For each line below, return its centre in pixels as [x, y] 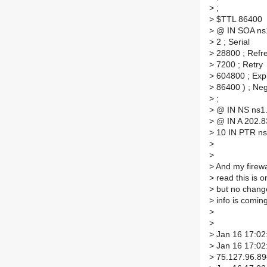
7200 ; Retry [238, 65]
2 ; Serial [232, 42]
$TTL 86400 [238, 20]
